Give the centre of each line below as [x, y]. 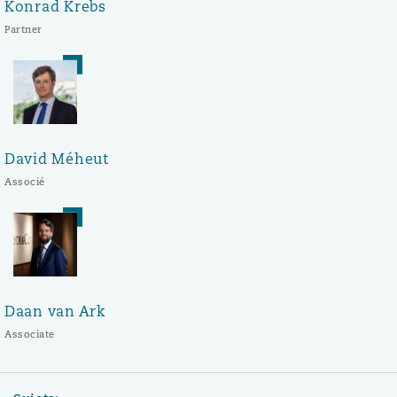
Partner [23, 29]
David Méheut [57, 159]
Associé [25, 181]
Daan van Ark [55, 311]
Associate [30, 334]
